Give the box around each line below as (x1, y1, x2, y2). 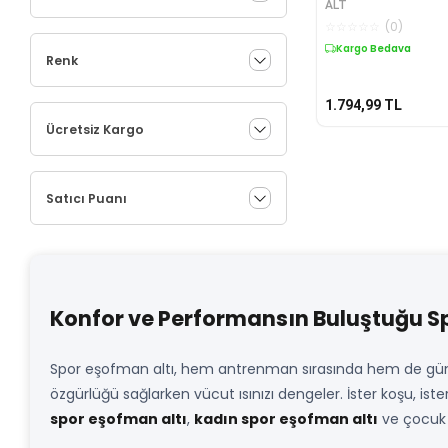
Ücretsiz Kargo (46, 120, 144, 138)
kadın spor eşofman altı (194, 409, 378, 429)
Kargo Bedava (335, 41, 411, 57)
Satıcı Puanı (46, 189, 127, 207)
